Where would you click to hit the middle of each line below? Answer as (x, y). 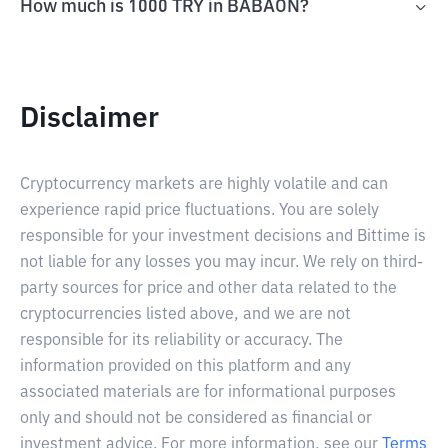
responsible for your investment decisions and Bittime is (223, 237)
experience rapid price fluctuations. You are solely (199, 211)
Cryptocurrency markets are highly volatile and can (204, 185)
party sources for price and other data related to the (208, 289)
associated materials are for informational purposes (208, 393)
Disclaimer (89, 119)
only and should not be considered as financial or (196, 419)
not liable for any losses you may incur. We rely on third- (221, 263)
